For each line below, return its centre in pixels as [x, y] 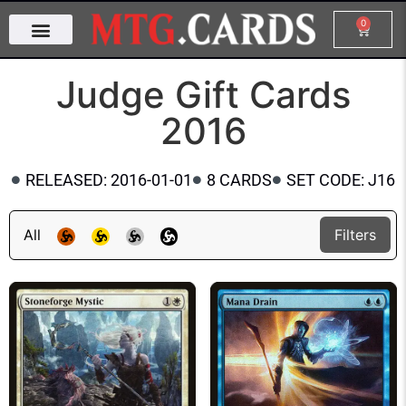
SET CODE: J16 [341, 180]
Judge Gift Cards [203, 95]
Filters [355, 235]
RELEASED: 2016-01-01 [108, 180]
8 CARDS [240, 180]
